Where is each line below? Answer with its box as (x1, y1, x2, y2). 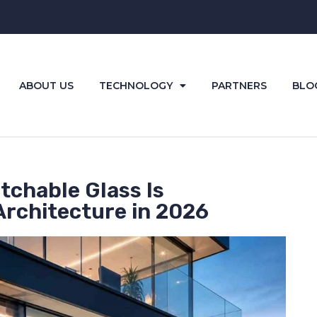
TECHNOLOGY (98, 79, 173, 92)
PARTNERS (211, 79, 267, 92)
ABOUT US (18, 79, 74, 92)
